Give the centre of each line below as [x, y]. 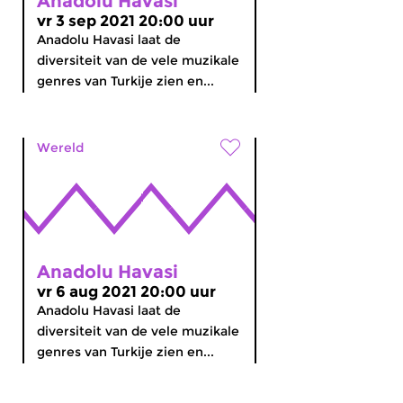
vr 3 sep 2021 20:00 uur [125, 21]
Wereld [60, 148]
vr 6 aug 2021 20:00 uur [126, 291]
